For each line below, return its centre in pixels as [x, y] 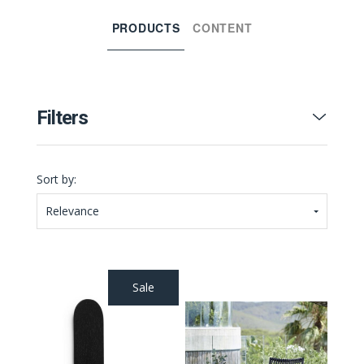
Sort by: [56, 179]
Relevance [72, 211]
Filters [62, 118]
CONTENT [223, 28]
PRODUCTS [146, 28]
